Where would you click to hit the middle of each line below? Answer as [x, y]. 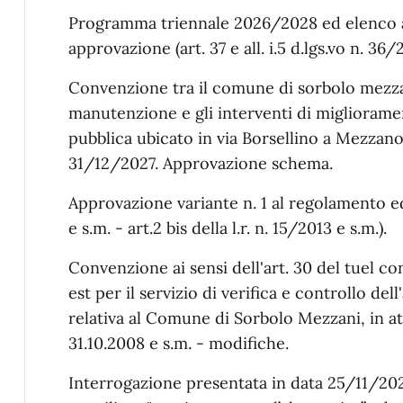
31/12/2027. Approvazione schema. [200, 164]
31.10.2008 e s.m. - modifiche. [178, 344]
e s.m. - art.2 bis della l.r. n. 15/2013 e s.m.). [227, 228]
